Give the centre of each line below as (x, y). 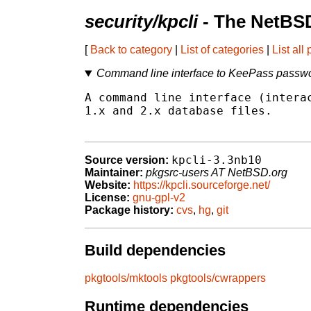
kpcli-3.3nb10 (217, 160)
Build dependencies (155, 250)
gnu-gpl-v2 (159, 198)
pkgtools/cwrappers (218, 278)
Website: (108, 185)
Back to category (131, 50)
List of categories (222, 50)
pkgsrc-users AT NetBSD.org (217, 173)
